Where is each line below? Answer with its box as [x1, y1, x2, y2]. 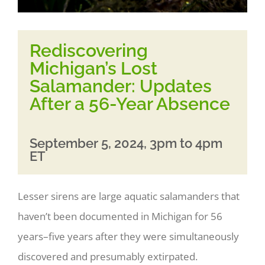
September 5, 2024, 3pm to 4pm [30, 135, 222, 151]
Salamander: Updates [30, 76, 212, 96]
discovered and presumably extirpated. [17, 250, 198, 264]
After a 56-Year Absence [30, 93, 230, 114]
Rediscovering [30, 40, 148, 61]
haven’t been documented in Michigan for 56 [17, 209, 222, 224]
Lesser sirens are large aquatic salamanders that [17, 189, 240, 203]
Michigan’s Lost [30, 58, 157, 79]
